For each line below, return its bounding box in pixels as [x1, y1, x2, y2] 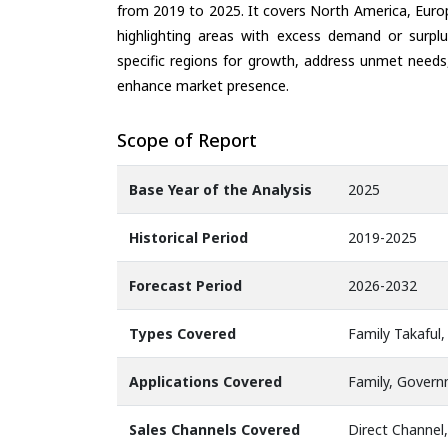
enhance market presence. [117, 75, 289, 95]
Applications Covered [129, 372, 282, 392]
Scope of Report [117, 127, 257, 152]
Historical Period [129, 228, 248, 248]
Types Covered [129, 324, 236, 344]
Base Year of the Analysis [129, 180, 312, 200]
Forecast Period [129, 276, 242, 296]
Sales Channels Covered [129, 420, 300, 440]
